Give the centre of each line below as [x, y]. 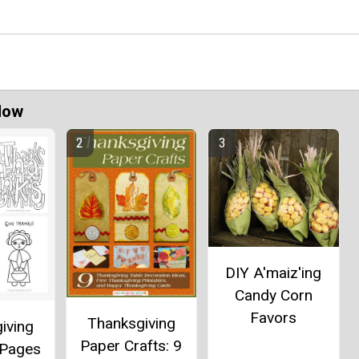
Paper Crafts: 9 [131, 346]
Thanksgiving [131, 324]
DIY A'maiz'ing [274, 272]
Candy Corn [273, 295]
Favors [274, 317]
